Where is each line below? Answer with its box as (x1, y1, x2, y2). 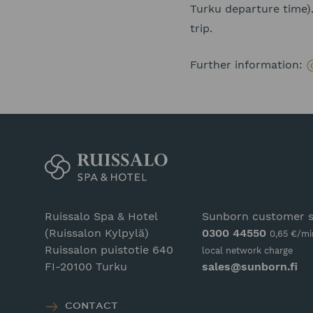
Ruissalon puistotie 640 (45, 243, 173, 256)
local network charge (201, 245, 293, 256)
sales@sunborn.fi (201, 260, 298, 273)
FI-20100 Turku (45, 260, 127, 273)
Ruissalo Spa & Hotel (45, 210, 157, 223)
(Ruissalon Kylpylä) (45, 226, 149, 240)
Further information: (190, 58, 306, 71)
